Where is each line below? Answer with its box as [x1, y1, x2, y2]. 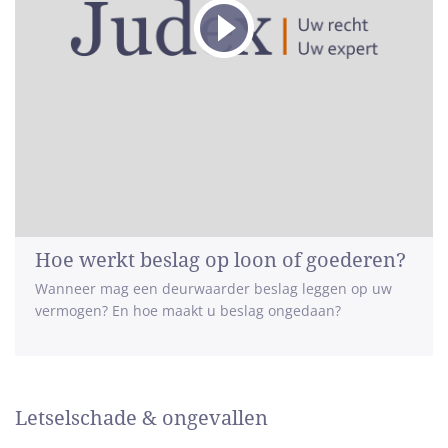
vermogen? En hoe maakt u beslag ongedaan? [35, 301, 341, 320]
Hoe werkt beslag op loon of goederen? [35, 248, 406, 272]
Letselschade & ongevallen [15, 406, 268, 430]
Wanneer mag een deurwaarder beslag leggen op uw [35, 279, 392, 298]
